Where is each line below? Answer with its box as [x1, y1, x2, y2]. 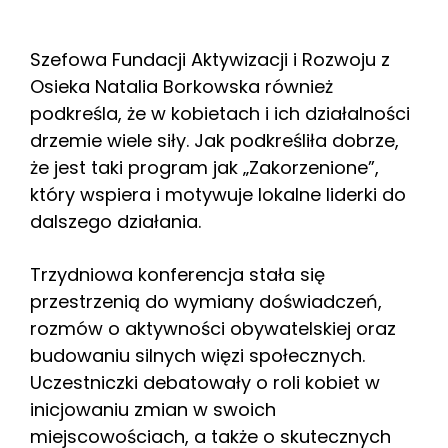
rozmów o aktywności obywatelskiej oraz [30, 315, 396, 341]
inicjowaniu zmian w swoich [30, 396, 276, 422]
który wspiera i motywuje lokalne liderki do [30, 181, 406, 207]
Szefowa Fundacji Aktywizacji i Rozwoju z [30, 46, 390, 72]
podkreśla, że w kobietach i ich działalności [30, 100, 410, 126]
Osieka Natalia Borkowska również [30, 73, 333, 99]
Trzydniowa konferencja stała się [30, 261, 325, 287]
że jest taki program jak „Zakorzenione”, [30, 154, 379, 180]
